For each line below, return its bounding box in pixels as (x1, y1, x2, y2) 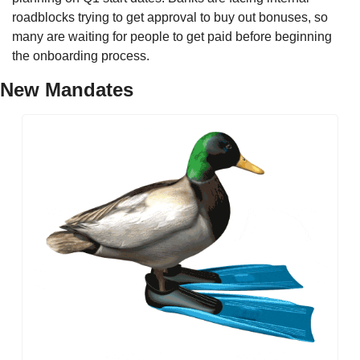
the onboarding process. (12, 49, 153, 63)
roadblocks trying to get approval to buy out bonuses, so (12, 10, 328, 25)
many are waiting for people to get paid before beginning (12, 30, 332, 44)
